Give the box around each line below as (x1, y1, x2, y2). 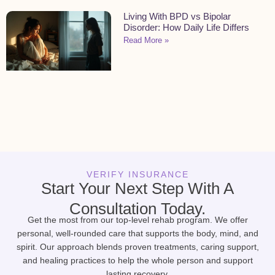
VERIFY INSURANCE (86, 169, 189, 180)
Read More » (123, 36, 169, 45)
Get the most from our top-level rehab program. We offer (27, 215, 248, 225)
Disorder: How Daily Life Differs (123, 22, 250, 33)
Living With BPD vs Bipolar (123, 11, 231, 22)
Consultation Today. (69, 199, 206, 219)
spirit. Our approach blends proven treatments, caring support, (16, 242, 259, 252)
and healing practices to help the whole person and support (22, 255, 253, 266)
